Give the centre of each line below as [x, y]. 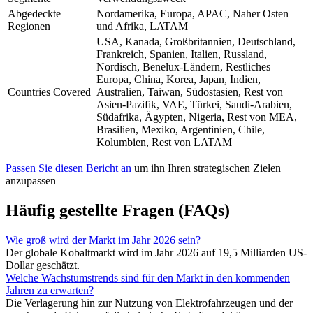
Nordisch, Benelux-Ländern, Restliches [183, 67]
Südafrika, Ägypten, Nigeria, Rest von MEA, [197, 117]
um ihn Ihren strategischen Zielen [208, 168]
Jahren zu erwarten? [50, 291]
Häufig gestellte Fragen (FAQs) [118, 211]
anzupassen [31, 181]
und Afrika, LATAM [142, 27]
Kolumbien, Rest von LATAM [164, 143]
